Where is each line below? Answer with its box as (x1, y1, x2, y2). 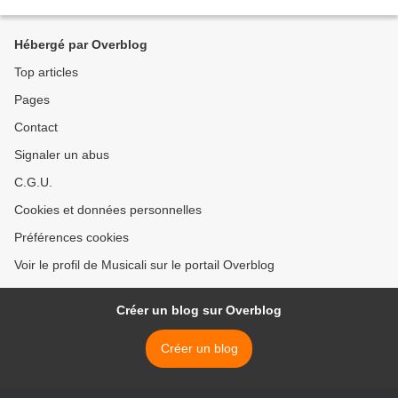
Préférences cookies (14, 230, 129, 245)
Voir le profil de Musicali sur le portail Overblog (14, 258, 275, 273)
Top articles (14, 65, 78, 80)
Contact (14, 120, 58, 135)
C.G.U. (14, 175, 52, 190)
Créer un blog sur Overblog (116, 303, 282, 318)
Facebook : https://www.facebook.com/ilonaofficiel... (14, 2, 260, 15)
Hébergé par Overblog (14, 37, 147, 52)
